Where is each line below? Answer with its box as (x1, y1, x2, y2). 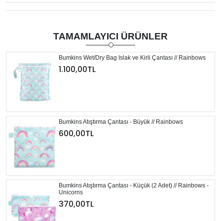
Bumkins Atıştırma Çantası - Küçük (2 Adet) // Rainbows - (58, 182, 209, 189)
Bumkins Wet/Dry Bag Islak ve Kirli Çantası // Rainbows (58, 54, 206, 62)
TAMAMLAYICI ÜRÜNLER (53, 31, 168, 42)
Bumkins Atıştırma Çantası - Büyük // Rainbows (58, 118, 183, 125)
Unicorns (58, 189, 83, 196)
